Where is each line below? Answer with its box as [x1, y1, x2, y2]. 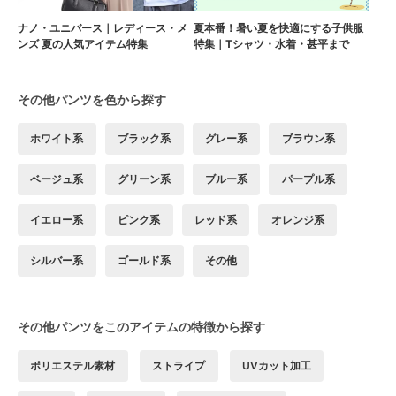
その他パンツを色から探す [18, 92, 166, 108]
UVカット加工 [241, 359, 311, 373]
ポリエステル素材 [30, 359, 116, 373]
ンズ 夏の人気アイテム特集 [18, 37, 148, 51]
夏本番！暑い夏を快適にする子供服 [194, 21, 363, 35]
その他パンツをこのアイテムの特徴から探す [18, 319, 265, 335]
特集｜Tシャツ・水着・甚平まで [194, 37, 349, 51]
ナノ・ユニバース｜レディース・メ [18, 21, 187, 35]
